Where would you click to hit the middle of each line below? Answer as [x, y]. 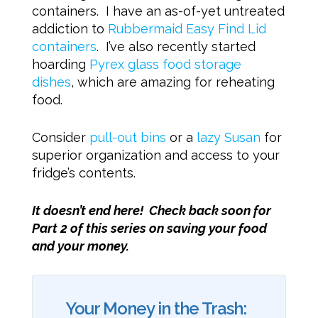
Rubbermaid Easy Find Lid [187, 29]
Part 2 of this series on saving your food [149, 229]
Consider [60, 138]
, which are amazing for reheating [172, 82]
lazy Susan [228, 138]
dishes [51, 82]
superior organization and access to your [155, 155]
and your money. [82, 246]
